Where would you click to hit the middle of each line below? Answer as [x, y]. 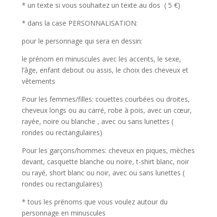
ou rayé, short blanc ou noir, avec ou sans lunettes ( [103, 172]
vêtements [38, 81]
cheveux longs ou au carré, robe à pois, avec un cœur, [107, 110]
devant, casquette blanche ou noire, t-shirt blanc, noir [105, 161]
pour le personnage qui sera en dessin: [82, 41]
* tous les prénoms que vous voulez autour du [94, 201]
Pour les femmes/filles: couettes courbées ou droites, [106, 99]
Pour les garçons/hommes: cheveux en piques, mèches [108, 150]
